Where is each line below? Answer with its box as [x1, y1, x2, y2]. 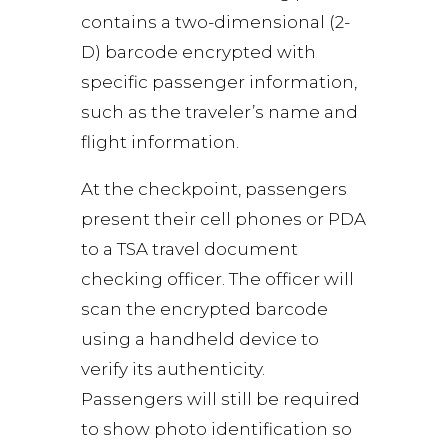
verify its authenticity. [80, 359, 265, 379]
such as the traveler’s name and [80, 102, 358, 122]
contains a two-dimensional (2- [80, 12, 350, 32]
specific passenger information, [80, 72, 357, 92]
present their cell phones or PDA [80, 209, 366, 229]
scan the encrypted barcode [80, 299, 328, 319]
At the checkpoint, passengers [80, 179, 347, 199]
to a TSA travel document [80, 239, 298, 259]
